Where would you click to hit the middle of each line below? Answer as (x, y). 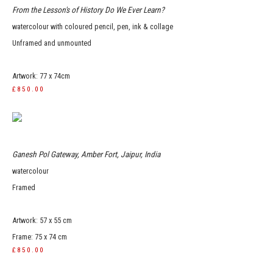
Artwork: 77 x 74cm (41, 76)
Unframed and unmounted (52, 43)
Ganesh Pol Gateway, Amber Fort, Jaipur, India (86, 154)
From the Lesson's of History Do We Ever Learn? (88, 10)
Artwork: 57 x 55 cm (42, 220)
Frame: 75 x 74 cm (40, 237)
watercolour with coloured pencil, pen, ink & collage (93, 27)
